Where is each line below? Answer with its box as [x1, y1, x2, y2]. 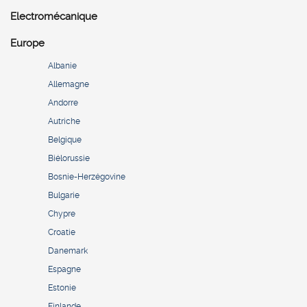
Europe [10, 37, 45, 50]
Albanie [48, 61, 77, 71]
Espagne [48, 265, 81, 275]
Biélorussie [48, 153, 90, 164]
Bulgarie [48, 191, 79, 201]
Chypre [48, 209, 75, 219]
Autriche [48, 116, 80, 127]
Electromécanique [10, 10, 97, 23]
